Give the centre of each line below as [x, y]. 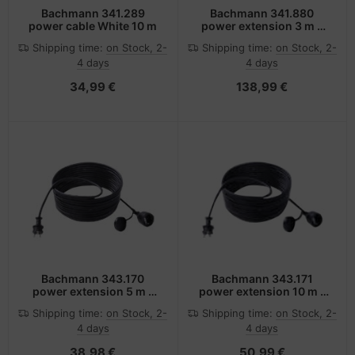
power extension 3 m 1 [262, 25]
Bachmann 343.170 [93, 279]
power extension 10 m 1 [262, 292]
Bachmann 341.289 [93, 13]
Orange [262, 51]
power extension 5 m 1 [93, 292]
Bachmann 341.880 [262, 13]
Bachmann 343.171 [262, 279]
